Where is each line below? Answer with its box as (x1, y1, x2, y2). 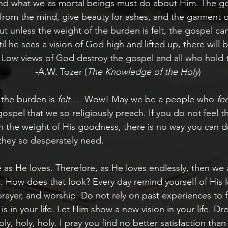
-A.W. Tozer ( (35, 66, 87, 78)
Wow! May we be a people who (79, 94, 217, 105)
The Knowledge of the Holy (87, 66, 198, 78)
